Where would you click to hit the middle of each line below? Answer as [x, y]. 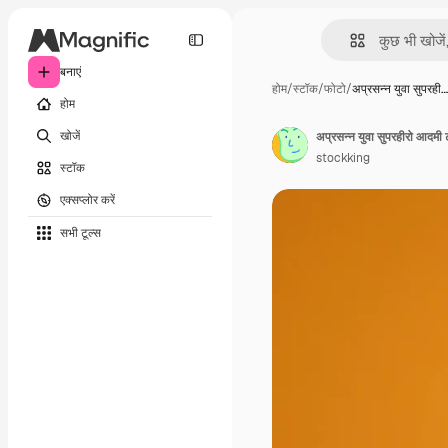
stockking [343, 158]
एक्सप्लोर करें [87, 199]
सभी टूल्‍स [80, 232]
